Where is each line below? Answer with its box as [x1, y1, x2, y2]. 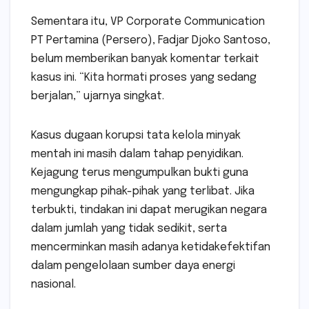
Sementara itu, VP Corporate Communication [31, 16, 265, 28]
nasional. [31, 279, 76, 291]
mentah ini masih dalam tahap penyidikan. [31, 148, 243, 161]
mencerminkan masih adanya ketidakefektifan [31, 241, 270, 254]
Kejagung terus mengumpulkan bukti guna [31, 167, 248, 179]
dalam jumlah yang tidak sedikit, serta [31, 223, 227, 235]
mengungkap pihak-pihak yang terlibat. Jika [31, 186, 255, 198]
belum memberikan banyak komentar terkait [31, 53, 259, 66]
